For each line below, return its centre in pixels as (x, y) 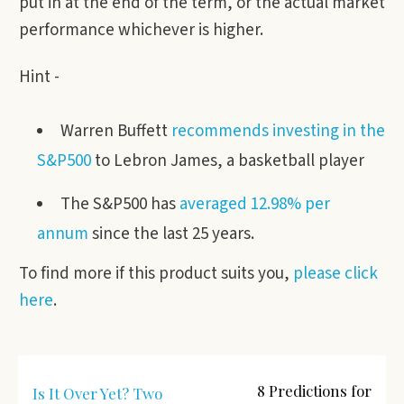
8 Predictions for (314, 390)
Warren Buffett (116, 131)
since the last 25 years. (171, 234)
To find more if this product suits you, (156, 274)
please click (335, 274)
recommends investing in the (278, 131)
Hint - (39, 77)
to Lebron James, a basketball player (228, 161)
